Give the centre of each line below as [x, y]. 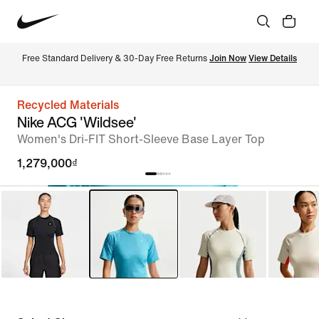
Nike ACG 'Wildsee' [77, 122]
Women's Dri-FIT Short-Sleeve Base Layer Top [141, 139]
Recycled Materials [68, 105]
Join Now [228, 58]
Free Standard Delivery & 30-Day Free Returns [116, 58]
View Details [273, 58]
